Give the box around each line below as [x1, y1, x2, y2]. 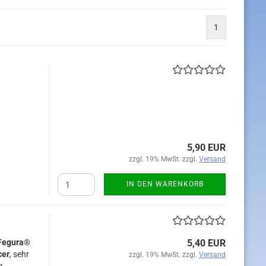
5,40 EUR [187, 237, 226, 249]
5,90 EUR [187, 142, 226, 153]
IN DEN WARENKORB [126, 180, 204, 188]
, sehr [9, 249, 29, 259]
